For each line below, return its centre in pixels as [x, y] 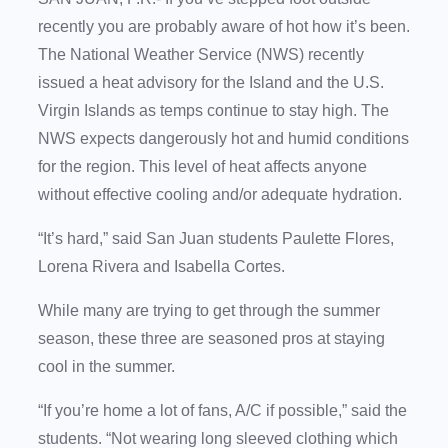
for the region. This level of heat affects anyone [202, 167]
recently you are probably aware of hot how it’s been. [224, 27]
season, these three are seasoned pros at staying [211, 339]
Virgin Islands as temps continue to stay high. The [213, 111]
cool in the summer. [110, 367]
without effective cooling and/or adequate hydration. [224, 195]
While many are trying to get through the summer [209, 311]
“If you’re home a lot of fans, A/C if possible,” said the [222, 411]
